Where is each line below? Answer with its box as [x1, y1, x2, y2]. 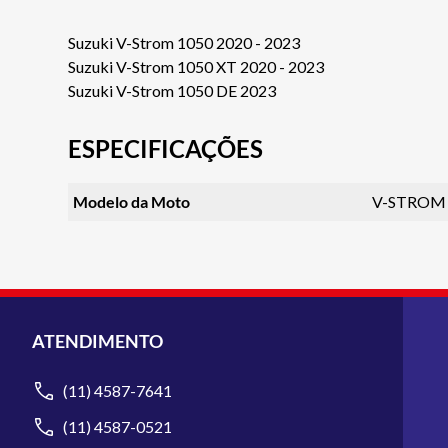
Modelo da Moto [72, 192, 190, 211]
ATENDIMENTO [32, 330, 163, 352]
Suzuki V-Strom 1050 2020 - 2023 [68, 32, 300, 52]
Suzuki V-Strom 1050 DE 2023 [68, 80, 276, 100]
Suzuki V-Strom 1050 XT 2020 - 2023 [68, 56, 324, 76]
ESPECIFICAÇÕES [68, 133, 263, 163]
